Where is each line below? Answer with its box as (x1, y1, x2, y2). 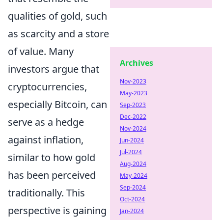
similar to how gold (8, 150, 95, 164)
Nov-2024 (120, 124, 146, 133)
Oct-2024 (120, 195, 145, 203)
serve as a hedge (8, 115, 84, 129)
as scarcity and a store (8, 27, 109, 40)
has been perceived (8, 168, 96, 182)
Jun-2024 (120, 136, 144, 144)
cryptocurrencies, (8, 80, 87, 93)
